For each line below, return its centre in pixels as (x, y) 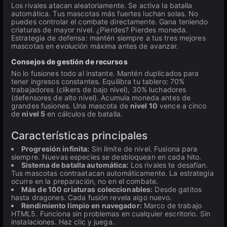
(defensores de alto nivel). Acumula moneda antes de (101, 98)
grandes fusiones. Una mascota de (71, 106)
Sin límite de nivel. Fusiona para (143, 149)
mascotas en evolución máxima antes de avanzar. (95, 46)
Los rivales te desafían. (168, 165)
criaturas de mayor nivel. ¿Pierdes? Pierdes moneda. (100, 30)
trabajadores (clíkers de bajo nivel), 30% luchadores (99, 89)
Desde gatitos (177, 189)
